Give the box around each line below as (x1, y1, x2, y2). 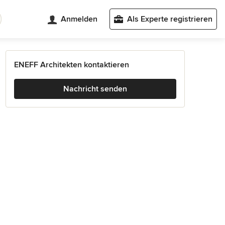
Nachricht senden (63, 84, 127, 94)
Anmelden (61, 14, 97, 24)
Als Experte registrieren (127, 14, 212, 24)
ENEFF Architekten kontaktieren (14, 60, 129, 70)
